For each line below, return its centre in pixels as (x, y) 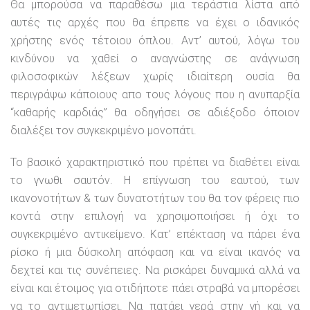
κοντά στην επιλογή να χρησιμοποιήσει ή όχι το (155, 216)
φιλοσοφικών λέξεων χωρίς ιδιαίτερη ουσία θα (155, 76)
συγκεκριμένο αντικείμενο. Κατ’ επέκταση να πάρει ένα (155, 234)
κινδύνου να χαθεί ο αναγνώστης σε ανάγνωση (155, 58)
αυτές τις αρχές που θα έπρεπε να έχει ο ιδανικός (155, 22)
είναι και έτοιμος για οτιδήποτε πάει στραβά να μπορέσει (155, 288)
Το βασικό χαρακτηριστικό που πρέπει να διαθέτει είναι (155, 162)
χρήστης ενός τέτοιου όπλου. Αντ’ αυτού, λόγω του (155, 40)
